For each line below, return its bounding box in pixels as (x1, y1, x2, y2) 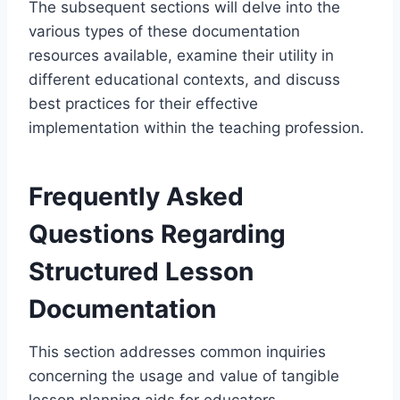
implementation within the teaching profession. (29, 119, 364, 137)
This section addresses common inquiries (29, 343, 326, 362)
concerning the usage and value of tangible (29, 367, 339, 386)
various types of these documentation (29, 22, 300, 41)
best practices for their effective (29, 95, 258, 113)
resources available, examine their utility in (29, 46, 334, 65)
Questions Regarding (29, 219, 286, 250)
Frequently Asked (29, 181, 244, 212)
